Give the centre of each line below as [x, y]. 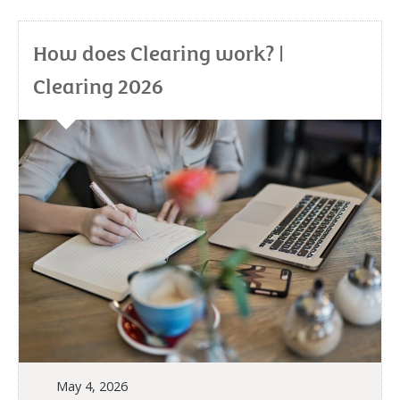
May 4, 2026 [92, 387]
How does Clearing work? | [158, 53]
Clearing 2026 [98, 86]
